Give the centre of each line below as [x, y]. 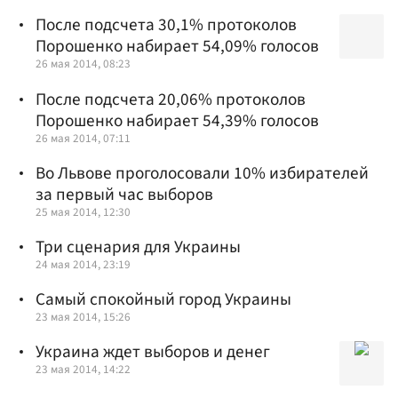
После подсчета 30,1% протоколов [166, 25]
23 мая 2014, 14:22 [83, 370]
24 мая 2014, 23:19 [83, 265]
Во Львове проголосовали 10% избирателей [202, 173]
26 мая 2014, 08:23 [83, 64]
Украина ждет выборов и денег [153, 352]
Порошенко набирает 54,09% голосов [177, 47]
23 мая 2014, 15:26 [83, 317]
